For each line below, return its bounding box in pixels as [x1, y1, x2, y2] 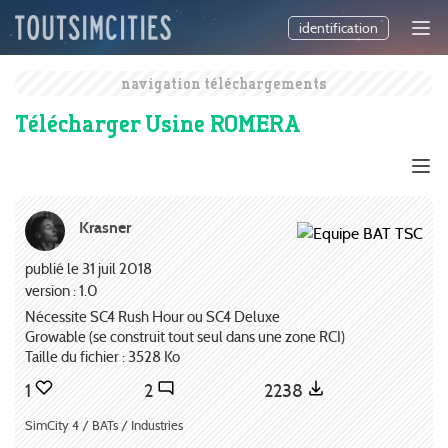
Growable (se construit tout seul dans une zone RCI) [25, 327, 345, 347]
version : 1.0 [25, 280, 98, 300]
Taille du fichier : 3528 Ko [25, 347, 180, 367]
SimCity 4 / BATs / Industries [25, 417, 183, 433]
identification [299, 19, 378, 38]
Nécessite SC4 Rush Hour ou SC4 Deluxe [25, 307, 280, 327]
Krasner [79, 217, 131, 237]
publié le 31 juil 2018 [25, 259, 152, 278]
